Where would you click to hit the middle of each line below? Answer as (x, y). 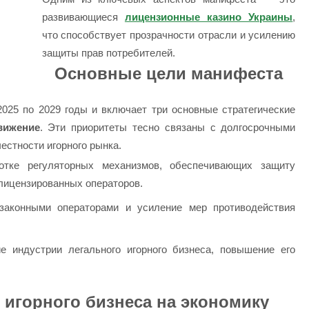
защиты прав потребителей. (108, 53)
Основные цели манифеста (169, 74)
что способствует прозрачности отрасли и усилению (169, 35)
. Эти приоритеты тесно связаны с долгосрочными (168, 127)
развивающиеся (83, 17)
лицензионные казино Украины (209, 17)
